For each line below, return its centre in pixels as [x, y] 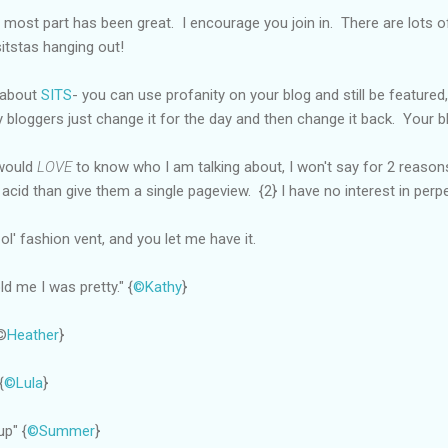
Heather [33, 334]
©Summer [61, 430]
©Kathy [157, 286]
